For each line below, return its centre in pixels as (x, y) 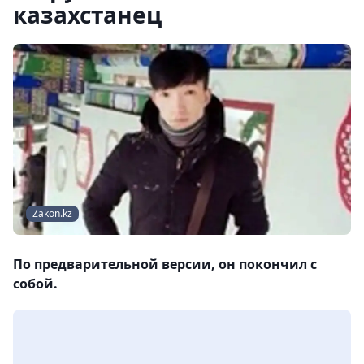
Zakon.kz (52, 214)
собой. (35, 284)
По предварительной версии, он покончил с (165, 264)
